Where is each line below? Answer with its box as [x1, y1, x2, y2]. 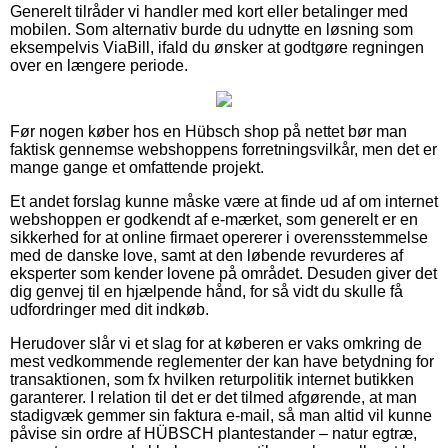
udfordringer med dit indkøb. [10, 301, 209, 319]
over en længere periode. [10, 57, 188, 75]
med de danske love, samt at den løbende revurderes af [10, 247, 403, 265]
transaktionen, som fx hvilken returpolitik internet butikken [10, 371, 414, 389]
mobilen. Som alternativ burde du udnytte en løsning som [10, 21, 413, 39]
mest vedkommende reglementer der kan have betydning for [10, 353, 434, 371]
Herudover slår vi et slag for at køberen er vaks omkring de [10, 335, 422, 353]
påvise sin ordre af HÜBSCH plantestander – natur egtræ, [10, 425, 417, 443]
